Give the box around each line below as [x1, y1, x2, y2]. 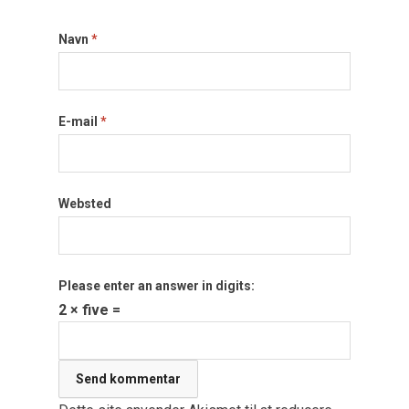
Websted [58, 196, 111, 211]
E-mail [58, 114, 100, 129]
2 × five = [58, 301, 121, 319]
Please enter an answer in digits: [58, 278, 255, 293]
